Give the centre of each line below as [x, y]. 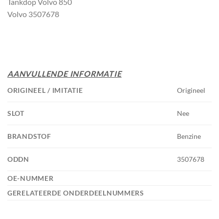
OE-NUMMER [32, 178]
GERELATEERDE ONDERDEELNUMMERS [77, 193]
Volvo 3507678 [33, 14]
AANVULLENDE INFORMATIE [65, 73]
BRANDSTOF [30, 136]
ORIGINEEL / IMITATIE [46, 90]
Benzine [189, 136]
